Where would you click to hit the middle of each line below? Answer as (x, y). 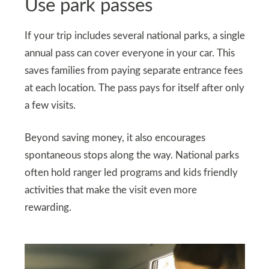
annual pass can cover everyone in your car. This (129, 54)
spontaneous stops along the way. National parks (131, 156)
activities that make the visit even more (110, 191)
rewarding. (48, 208)
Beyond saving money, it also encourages (115, 138)
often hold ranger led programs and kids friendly (131, 173)
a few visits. (50, 106)
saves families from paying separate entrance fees (133, 71)
